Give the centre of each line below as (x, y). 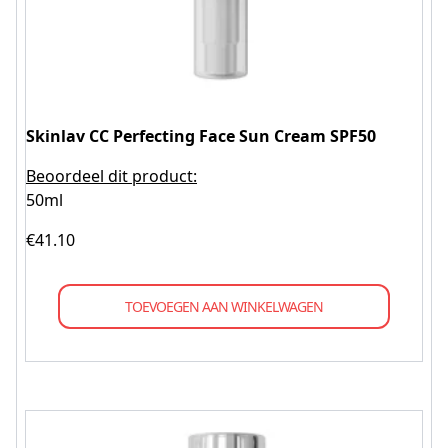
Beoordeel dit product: (111, 176)
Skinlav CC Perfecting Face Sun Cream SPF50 (201, 136)
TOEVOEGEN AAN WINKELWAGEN (224, 306)
